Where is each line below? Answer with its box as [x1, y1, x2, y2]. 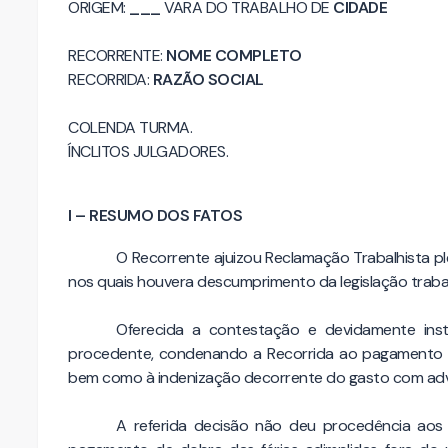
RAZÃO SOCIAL [152, 68, 264, 90]
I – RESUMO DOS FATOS [68, 204, 242, 226]
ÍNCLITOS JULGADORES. [68, 140, 228, 162]
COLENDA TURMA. [68, 116, 192, 138]
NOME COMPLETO [166, 44, 302, 66]
